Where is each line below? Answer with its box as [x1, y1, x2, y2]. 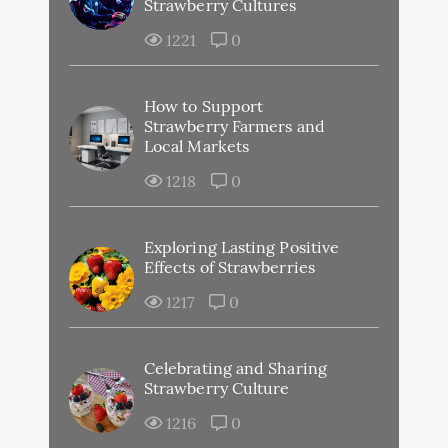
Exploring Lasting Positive [144, 236, 340, 257]
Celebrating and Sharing [144, 357, 327, 378]
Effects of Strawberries [144, 256, 315, 277]
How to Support [144, 95, 264, 116]
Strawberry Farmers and [144, 115, 325, 136]
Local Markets [144, 135, 250, 156]
